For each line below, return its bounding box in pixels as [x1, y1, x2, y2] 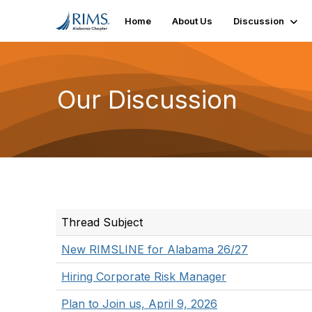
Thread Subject [61, 215, 143, 229]
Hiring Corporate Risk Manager [61, 270, 226, 283]
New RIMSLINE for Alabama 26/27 [61, 242, 248, 256]
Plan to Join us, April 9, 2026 [61, 297, 217, 311]
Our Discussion [57, 84, 237, 115]
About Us [172, 15, 213, 26]
